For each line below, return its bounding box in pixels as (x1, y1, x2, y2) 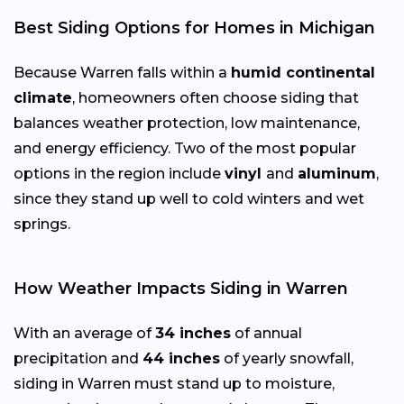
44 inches (142, 350, 220, 368)
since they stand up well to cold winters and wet (14, 190, 364, 208)
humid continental (231, 64, 375, 82)
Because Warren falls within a (14, 64, 231, 82)
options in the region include (14, 165, 225, 183)
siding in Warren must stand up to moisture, (14, 375, 335, 393)
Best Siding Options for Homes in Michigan (14, 18, 375, 39)
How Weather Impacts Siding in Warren (14, 279, 348, 299)
